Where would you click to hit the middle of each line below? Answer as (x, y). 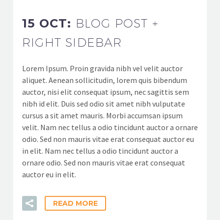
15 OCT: (49, 23)
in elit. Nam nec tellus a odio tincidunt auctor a (100, 151)
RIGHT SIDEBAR (72, 42)
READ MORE (75, 203)
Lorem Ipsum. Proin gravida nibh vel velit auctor (102, 68)
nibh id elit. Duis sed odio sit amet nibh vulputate (104, 104)
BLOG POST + (117, 23)
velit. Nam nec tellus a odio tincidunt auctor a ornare (110, 127)
